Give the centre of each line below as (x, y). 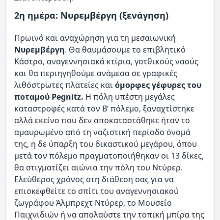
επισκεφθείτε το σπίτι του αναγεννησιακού (96, 191)
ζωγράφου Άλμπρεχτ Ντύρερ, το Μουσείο (93, 203)
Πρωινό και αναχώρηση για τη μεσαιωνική (95, 38)
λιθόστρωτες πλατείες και (65, 85)
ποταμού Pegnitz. (49, 97)
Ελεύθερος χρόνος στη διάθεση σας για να (94, 179)
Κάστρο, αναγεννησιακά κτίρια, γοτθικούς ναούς (106, 62)
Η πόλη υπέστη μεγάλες (129, 97)
